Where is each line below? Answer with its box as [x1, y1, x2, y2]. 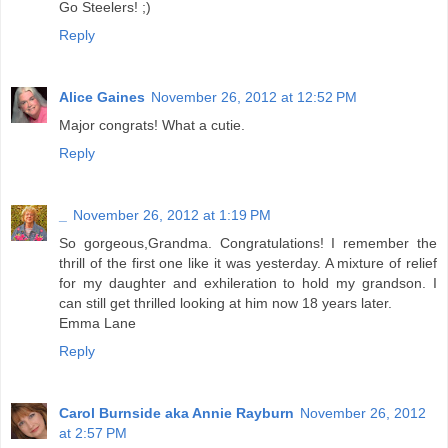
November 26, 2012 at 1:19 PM [73, 207, 271, 224]
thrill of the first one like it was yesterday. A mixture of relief [59, 255, 437, 272]
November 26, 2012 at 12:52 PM [151, 89, 357, 106]
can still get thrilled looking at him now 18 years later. [59, 295, 392, 312]
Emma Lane [59, 315, 136, 332]
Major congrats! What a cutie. [59, 117, 245, 134]
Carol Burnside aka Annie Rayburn [59, 405, 294, 422]
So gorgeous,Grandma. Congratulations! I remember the [59, 235, 437, 252]
